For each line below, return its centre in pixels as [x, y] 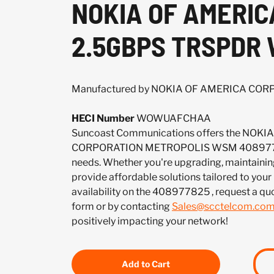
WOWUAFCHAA [173, 118]
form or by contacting [122, 206]
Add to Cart [146, 264]
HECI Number [103, 118]
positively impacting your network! [150, 221]
